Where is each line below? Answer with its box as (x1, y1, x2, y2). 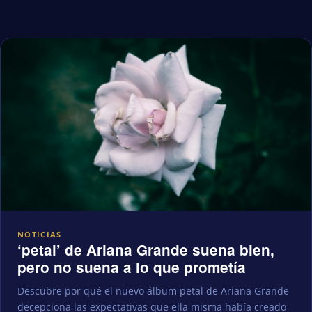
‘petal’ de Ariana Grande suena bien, (17, 239, 274, 260)
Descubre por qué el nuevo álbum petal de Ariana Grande (17, 283, 289, 297)
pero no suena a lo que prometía (17, 256, 246, 277)
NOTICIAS (17, 228, 62, 240)
